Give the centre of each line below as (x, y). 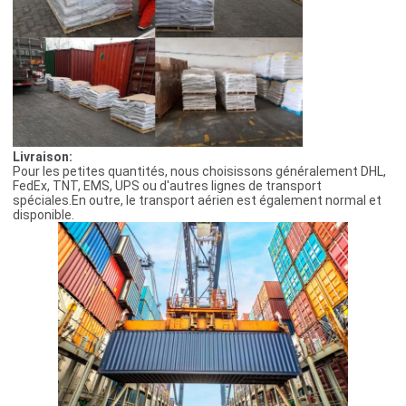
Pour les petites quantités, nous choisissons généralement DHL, (199, 172)
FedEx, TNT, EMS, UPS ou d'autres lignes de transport (167, 186)
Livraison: (42, 157)
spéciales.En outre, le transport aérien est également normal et (197, 201)
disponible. (43, 215)
